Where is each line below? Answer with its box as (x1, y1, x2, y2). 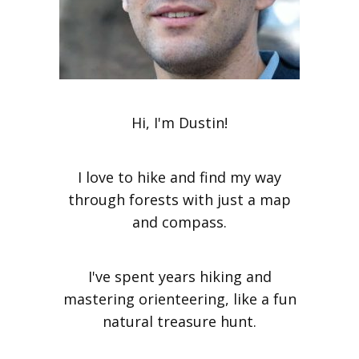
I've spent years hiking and (87, 266, 272, 286)
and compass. (132, 212, 227, 232)
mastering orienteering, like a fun (63, 288, 296, 309)
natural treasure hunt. (103, 311, 256, 331)
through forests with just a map (68, 189, 291, 209)
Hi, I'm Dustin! (131, 112, 228, 132)
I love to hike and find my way (78, 167, 281, 187)
